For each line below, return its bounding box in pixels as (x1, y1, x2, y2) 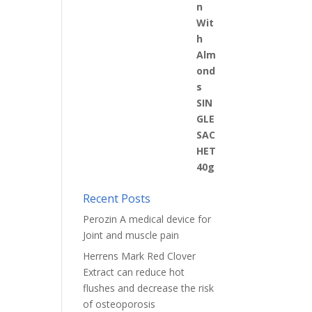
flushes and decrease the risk (83, 281, 214, 295)
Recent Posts (83, 191, 151, 206)
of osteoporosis (83, 297, 156, 311)
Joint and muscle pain (83, 228, 180, 242)
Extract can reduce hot (83, 265, 185, 279)
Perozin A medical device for (83, 212, 212, 226)
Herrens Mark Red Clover (83, 249, 196, 263)
